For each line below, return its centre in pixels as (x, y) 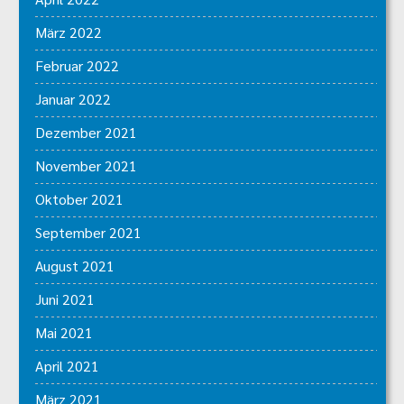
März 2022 (69, 32)
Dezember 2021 (86, 133)
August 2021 (75, 266)
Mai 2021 (64, 333)
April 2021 (67, 366)
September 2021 (88, 233)
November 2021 (86, 166)
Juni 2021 (65, 299)
